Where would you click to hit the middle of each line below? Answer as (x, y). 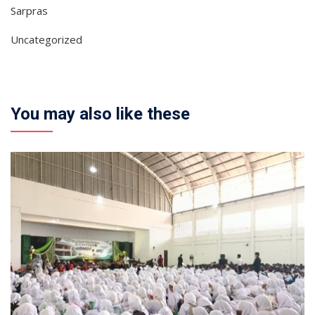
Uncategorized (46, 40)
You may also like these (100, 114)
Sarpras (29, 11)
